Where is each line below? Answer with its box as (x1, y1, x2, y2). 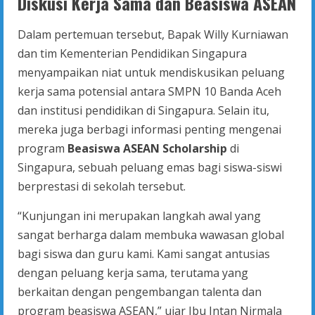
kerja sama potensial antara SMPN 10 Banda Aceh (18, 84, 281, 100)
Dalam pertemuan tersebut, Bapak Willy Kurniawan (18, 27, 288, 43)
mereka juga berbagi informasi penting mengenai (18, 122, 281, 138)
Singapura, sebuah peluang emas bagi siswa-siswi (18, 160, 282, 176)
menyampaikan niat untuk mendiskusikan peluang (18, 65, 285, 81)
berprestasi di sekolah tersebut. (18, 179, 186, 195)
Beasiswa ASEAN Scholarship (67, 141, 227, 157)
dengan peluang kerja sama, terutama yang (18, 265, 248, 281)
